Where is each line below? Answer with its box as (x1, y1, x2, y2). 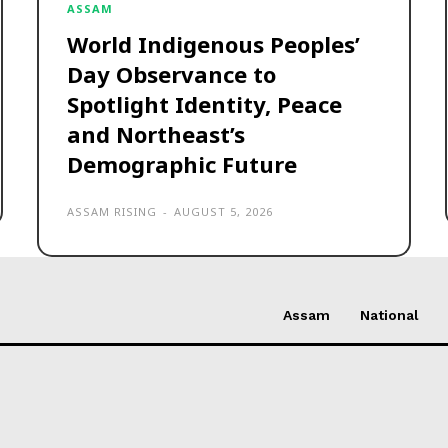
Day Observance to (66, 58, 276, 89)
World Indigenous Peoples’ (66, 28, 360, 59)
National (360, 306, 419, 323)
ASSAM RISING (66, 203, 157, 219)
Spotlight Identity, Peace (66, 88, 342, 119)
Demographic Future (66, 148, 297, 179)
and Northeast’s (66, 118, 245, 149)
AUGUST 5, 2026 (173, 203, 273, 219)
